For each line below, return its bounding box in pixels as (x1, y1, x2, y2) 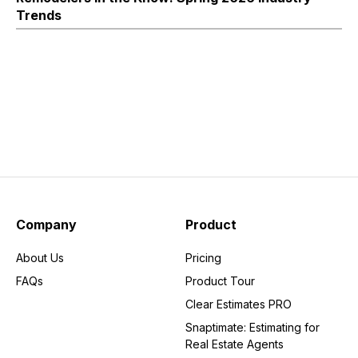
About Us (16, 250, 64, 265)
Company (16, 216, 77, 233)
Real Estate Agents (185, 336, 284, 351)
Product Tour (185, 273, 255, 288)
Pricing (185, 250, 221, 265)
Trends (16, 6, 62, 23)
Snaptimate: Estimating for (185, 320, 320, 334)
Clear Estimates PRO (185, 296, 292, 311)
